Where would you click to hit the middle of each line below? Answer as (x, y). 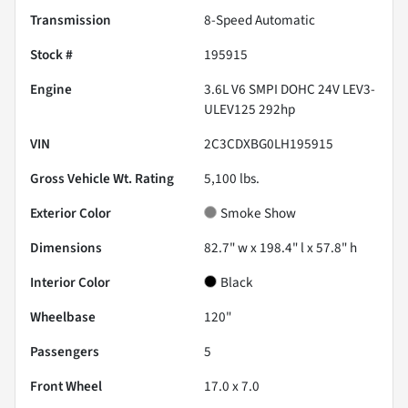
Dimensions (66, 248)
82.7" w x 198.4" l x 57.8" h (280, 248)
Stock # (51, 55)
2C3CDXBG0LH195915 (269, 144)
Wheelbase (63, 317)
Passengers (65, 352)
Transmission (71, 20)
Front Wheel (66, 387)
